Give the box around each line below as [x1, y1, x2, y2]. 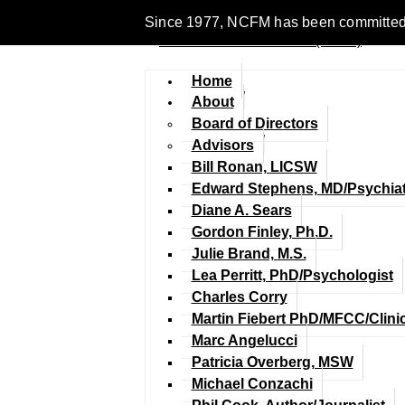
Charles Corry [191, 289, 287, 305]
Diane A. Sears [191, 202, 292, 218]
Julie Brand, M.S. [191, 246, 306, 261]
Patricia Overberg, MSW [191, 354, 353, 370]
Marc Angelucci [191, 333, 297, 348]
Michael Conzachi [191, 376, 313, 391]
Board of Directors [191, 116, 318, 131]
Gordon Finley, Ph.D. [191, 224, 333, 240]
